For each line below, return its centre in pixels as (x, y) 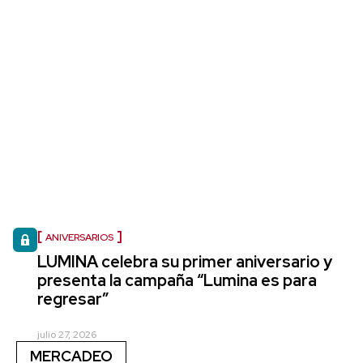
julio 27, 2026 (67, 334)
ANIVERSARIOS (79, 237)
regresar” (73, 299)
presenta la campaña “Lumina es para (177, 280)
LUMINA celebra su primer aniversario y (185, 261)
